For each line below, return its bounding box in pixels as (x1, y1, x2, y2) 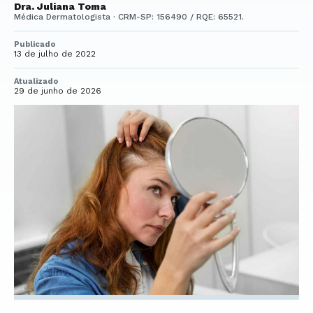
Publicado (14, 40, 55, 49)
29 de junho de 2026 (14, 86, 101, 96)
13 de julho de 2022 (14, 49, 96, 59)
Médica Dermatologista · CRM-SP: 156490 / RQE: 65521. (14, 12, 244, 22)
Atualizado (14, 77, 58, 86)
